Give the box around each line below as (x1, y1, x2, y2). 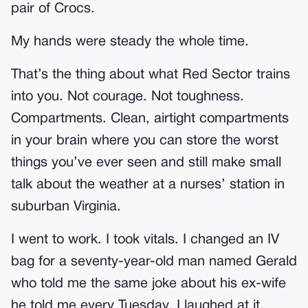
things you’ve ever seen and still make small (11, 157, 281, 169)
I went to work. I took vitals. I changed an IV (11, 234, 279, 246)
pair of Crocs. (11, 3, 95, 15)
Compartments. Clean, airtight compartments (11, 113, 289, 125)
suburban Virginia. (11, 201, 121, 213)
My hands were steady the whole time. (11, 36, 249, 48)
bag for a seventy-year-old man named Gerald (11, 256, 297, 268)
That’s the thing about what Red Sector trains (11, 69, 290, 81)
